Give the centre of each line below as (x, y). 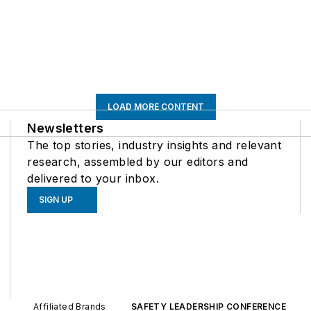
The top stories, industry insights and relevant (154, 145)
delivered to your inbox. (93, 179)
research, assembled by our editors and (138, 162)
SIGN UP (56, 200)
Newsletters (66, 128)
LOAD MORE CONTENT (155, 107)
